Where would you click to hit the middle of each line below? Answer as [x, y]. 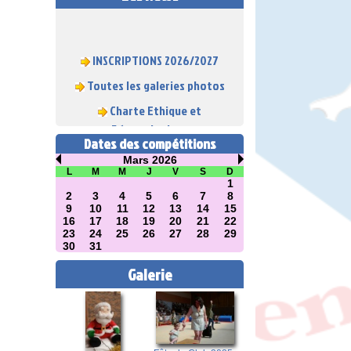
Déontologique [150, 120]
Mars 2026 [150, 160]
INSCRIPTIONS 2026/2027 [156, 51]
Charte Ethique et [156, 101]
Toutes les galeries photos [156, 76]
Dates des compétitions [150, 144]
